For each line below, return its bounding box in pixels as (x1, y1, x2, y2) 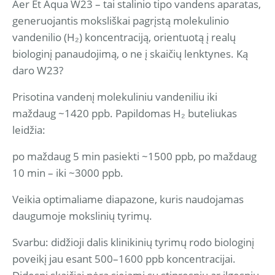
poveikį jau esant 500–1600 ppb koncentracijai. (12, 252, 236, 266)
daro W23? (12, 63, 63, 77)
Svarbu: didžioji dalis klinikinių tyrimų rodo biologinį (12, 235, 254, 249)
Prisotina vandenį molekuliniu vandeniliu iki (12, 90, 217, 104)
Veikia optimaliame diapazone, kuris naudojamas (12, 192, 244, 206)
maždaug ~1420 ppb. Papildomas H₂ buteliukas (12, 106, 237, 120)
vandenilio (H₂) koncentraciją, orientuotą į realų (12, 30, 236, 44)
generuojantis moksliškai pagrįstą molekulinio (12, 14, 229, 28)
